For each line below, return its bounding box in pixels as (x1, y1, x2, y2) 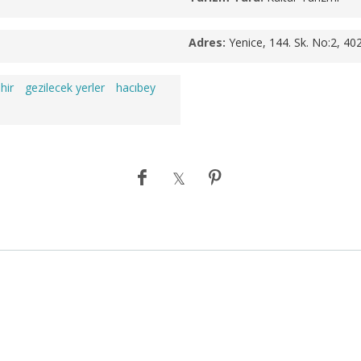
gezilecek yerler (25, 80, 105, 95)
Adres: (189, 35, 226, 50)
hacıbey (116, 80, 156, 95)
